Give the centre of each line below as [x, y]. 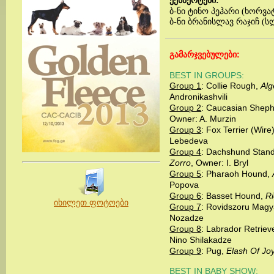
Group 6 [186, 196]
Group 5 [186, 174]
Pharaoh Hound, [239, 174]
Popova [184, 185]
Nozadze [187, 218]
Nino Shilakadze [201, 240]
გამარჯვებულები [203, 54]
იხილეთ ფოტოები [91, 202]
